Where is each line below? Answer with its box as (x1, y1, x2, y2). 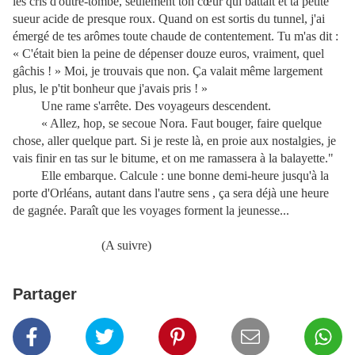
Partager (13, 285, 77, 303)
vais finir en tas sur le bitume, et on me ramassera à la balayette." (13, 151, 337, 165)
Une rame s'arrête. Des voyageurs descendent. (13, 99, 271, 113)
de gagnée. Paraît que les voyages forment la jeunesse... (13, 204, 289, 217)
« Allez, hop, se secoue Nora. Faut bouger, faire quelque (13, 116, 322, 130)
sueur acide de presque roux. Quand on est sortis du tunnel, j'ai (13, 12, 325, 25)
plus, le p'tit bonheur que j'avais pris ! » (13, 82, 208, 95)
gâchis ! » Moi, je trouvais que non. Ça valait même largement (13, 64, 323, 78)
